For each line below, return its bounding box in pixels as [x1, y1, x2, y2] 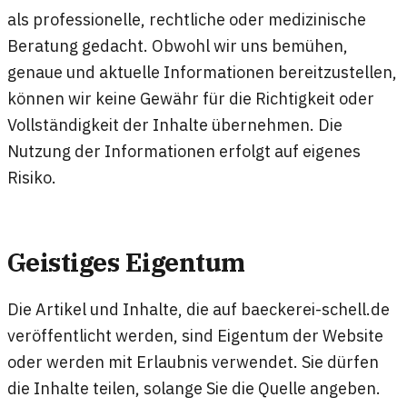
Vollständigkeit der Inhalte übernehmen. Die [7, 114, 342, 136]
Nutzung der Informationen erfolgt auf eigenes [7, 140, 361, 163]
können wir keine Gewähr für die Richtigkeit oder [7, 87, 374, 110]
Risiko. [7, 166, 56, 189]
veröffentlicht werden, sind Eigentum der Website [7, 323, 383, 346]
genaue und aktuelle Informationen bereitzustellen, [7, 61, 397, 84]
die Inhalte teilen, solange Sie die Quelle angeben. [7, 376, 381, 399]
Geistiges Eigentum [7, 244, 245, 279]
